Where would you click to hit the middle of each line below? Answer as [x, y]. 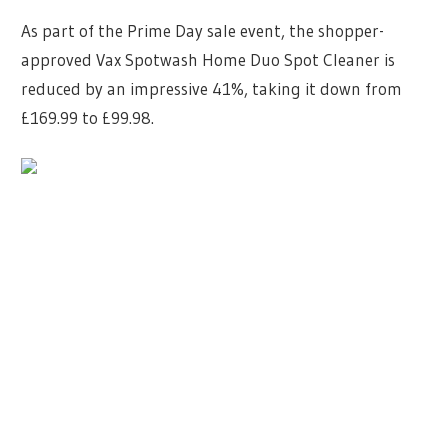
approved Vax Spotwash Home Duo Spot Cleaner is [208, 60]
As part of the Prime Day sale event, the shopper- [203, 31]
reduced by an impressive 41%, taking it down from [212, 89]
